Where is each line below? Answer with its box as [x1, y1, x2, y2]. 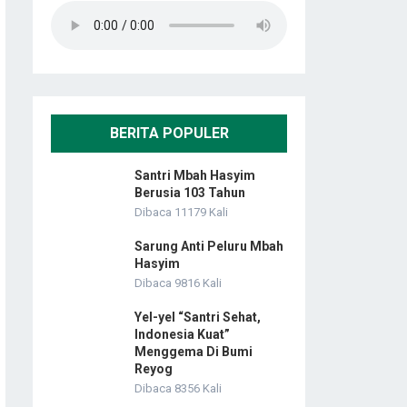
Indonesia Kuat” [134, 327, 230, 342]
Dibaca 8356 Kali [134, 382, 222, 396]
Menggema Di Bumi [134, 344, 253, 360]
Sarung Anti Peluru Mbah [134, 239, 283, 254]
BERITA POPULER [109, 124, 229, 143]
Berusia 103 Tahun [134, 185, 245, 201]
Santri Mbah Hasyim [134, 168, 255, 184]
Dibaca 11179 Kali [134, 205, 228, 220]
